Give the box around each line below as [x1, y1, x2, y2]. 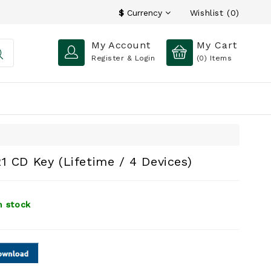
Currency [126, 8, 162, 18]
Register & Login [91, 54, 155, 63]
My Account [91, 39, 151, 51]
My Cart [196, 39, 237, 51]
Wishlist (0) [189, 7, 240, 18]
